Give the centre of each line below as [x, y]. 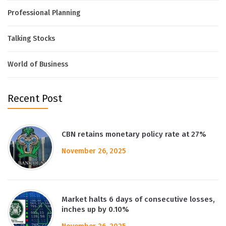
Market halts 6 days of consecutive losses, [138, 199]
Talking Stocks [31, 38]
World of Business [38, 64]
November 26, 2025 [94, 151]
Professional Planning [44, 13]
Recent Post [35, 98]
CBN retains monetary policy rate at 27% [134, 134]
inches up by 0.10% [95, 209]
